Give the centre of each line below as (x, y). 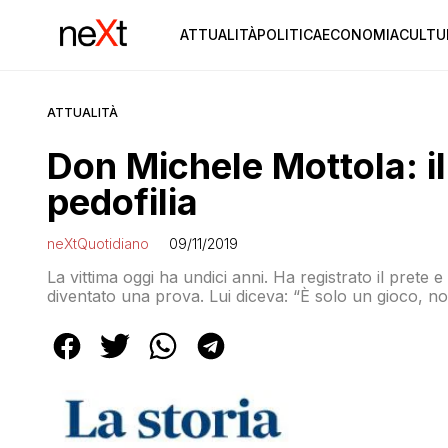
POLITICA (289, 34)
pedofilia (122, 202)
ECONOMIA (360, 34)
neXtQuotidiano (98, 243)
